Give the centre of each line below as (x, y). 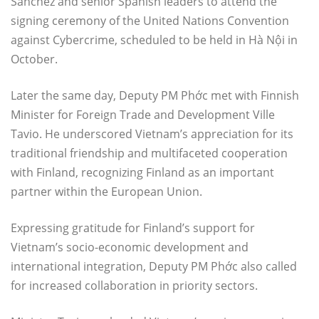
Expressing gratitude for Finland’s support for (133, 228)
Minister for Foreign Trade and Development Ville (143, 114)
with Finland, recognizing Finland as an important (142, 172)
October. (34, 59)
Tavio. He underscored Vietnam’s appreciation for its (152, 134)
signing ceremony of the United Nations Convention (150, 20)
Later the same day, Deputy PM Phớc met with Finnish (155, 95)
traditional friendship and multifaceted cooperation (149, 153)
